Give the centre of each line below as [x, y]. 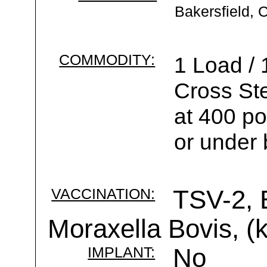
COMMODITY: [107, 60]
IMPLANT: [122, 252]
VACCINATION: [103, 194]
